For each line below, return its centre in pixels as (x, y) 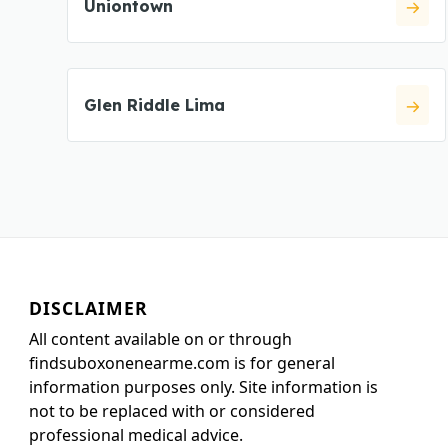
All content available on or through (160, 338)
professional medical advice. (136, 434)
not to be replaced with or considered (172, 410)
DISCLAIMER (88, 307)
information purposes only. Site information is (203, 386)
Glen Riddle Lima (154, 105)
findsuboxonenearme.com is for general (182, 362)
